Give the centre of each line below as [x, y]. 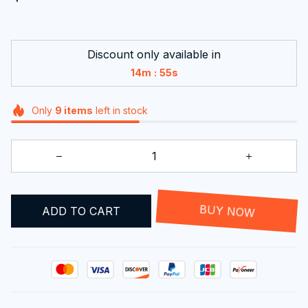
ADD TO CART [81, 211]
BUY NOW [227, 211]
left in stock [120, 110]
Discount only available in [154, 54]
